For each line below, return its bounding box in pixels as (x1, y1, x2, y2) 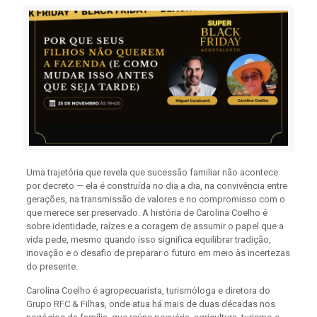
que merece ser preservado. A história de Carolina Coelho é (25, 207, 267, 218)
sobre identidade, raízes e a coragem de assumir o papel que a (25, 220, 284, 231)
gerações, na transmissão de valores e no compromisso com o (25, 193, 285, 204)
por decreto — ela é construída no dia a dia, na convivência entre (25, 180, 287, 191)
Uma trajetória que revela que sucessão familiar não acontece (25, 166, 278, 178)
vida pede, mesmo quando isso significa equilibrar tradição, (25, 234, 271, 245)
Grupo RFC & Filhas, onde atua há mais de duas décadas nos (25, 298, 275, 309)
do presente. (25, 260, 78, 272)
